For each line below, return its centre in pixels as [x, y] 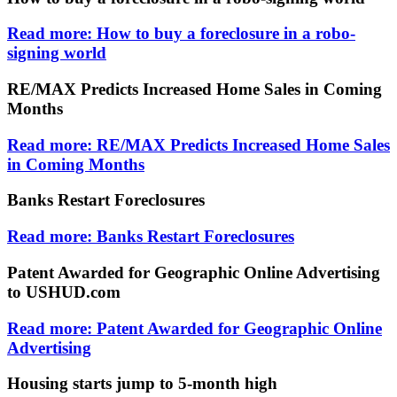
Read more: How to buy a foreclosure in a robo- [181, 34]
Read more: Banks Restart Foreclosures [151, 237]
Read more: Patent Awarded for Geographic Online [195, 328]
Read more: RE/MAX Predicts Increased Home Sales [198, 144]
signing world [57, 53]
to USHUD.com [64, 292]
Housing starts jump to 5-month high [142, 384]
